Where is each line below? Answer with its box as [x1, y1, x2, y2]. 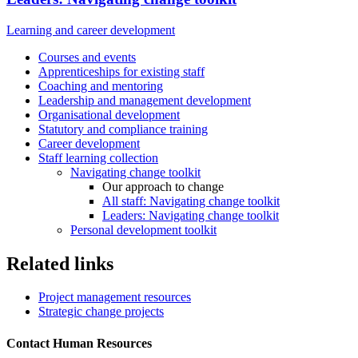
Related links [6, 253, 113, 274]
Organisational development [38, 107, 180, 121]
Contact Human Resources [6, 336, 152, 350]
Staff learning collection [38, 150, 158, 165]
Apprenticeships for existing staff [38, 64, 205, 78]
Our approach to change [102, 179, 224, 193]
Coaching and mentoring [38, 78, 163, 93]
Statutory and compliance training [38, 121, 208, 136]
